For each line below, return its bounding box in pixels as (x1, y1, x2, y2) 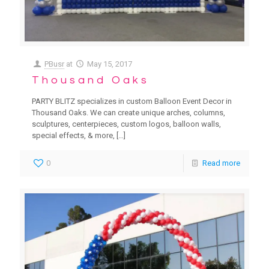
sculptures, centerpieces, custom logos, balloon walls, (32, 119, 221, 128)
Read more (202, 158, 240, 168)
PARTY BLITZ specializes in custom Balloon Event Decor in (32, 96, 232, 106)
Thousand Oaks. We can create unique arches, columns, (32, 107, 225, 117)
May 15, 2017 (87, 59, 133, 68)
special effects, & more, (32, 130, 115, 140)
